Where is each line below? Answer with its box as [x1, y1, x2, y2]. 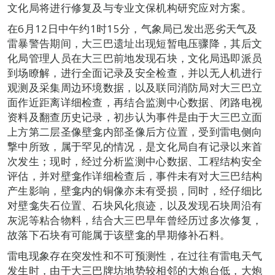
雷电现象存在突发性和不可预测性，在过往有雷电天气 [7, 249, 263, 263]
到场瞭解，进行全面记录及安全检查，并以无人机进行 [7, 66, 263, 80]
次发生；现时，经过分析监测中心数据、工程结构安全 [7, 154, 263, 169]
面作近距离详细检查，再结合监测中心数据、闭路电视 [7, 95, 263, 110]
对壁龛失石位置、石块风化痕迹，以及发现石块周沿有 [7, 198, 263, 213]
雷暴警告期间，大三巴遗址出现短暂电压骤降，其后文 [7, 36, 263, 51]
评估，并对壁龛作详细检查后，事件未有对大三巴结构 [7, 169, 263, 184]
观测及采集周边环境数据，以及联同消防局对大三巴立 [7, 80, 263, 95]
